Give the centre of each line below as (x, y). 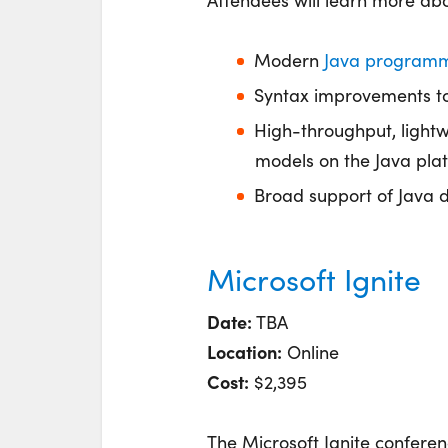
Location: (244, 351)
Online (310, 352)
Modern (289, 60)
